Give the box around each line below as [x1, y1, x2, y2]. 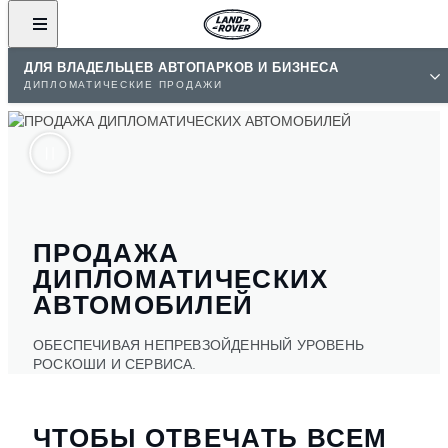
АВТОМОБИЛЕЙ [33, 289, 254, 320]
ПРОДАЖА [33, 237, 180, 268]
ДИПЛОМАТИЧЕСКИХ [33, 263, 329, 294]
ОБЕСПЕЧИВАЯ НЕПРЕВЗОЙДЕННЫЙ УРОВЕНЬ [33, 336, 365, 353]
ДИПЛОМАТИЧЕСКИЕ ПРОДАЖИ [24, 79, 223, 90]
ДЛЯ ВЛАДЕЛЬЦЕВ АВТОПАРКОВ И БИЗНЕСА [24, 60, 339, 75]
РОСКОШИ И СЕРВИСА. [33, 355, 197, 372]
